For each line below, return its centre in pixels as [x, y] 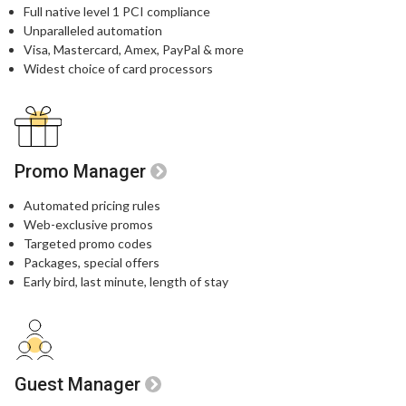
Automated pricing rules [92, 205]
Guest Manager [77, 384]
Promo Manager [80, 171]
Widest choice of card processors [118, 68]
